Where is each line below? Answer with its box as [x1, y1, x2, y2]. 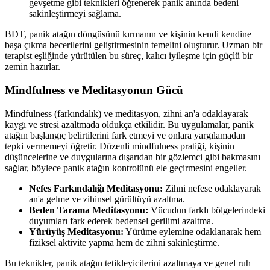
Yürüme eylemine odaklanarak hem [124, 226, 261, 237]
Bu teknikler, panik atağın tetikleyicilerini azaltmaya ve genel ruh [5, 257, 251, 268]
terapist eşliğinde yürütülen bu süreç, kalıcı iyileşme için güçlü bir [5, 51, 253, 61]
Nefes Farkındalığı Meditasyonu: [29, 183, 163, 193]
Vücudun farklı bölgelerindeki [148, 204, 265, 215]
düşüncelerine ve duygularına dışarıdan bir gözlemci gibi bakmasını [5, 151, 260, 162]
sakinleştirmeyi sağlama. [29, 8, 121, 19]
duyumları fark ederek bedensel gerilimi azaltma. [29, 215, 213, 226]
